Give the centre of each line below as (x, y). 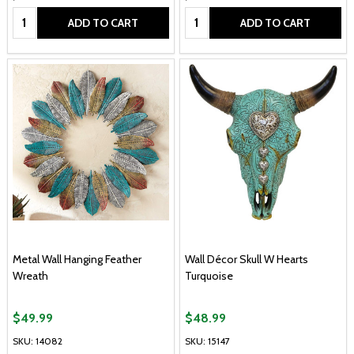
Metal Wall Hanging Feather (77, 259)
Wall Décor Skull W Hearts (247, 259)
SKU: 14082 (38, 341)
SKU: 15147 (207, 341)
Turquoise (209, 275)
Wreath (30, 275)
